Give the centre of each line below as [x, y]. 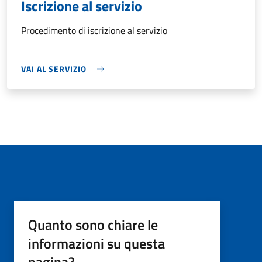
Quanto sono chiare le [93, 225]
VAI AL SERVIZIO [54, 69]
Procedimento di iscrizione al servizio [94, 31]
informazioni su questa [96, 244]
